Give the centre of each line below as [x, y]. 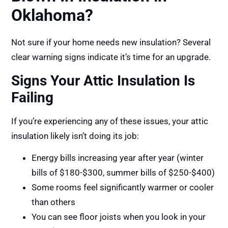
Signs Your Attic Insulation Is [103, 80]
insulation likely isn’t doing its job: [75, 136]
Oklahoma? [52, 16]
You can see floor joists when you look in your [119, 217]
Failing [33, 97]
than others [54, 202]
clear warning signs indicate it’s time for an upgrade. [111, 57]
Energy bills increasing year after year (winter [118, 158]
